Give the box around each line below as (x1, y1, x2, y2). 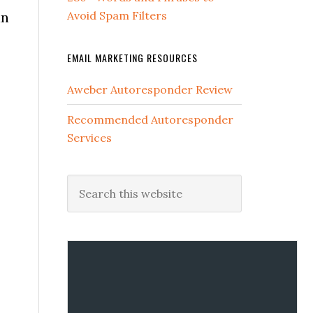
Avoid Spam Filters (67, 8, 167, 22)
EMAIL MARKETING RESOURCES (67, 50, 198, 65)
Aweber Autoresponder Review (67, 82, 233, 96)
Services (67, 131, 112, 145)
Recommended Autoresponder (67, 112, 233, 126)
